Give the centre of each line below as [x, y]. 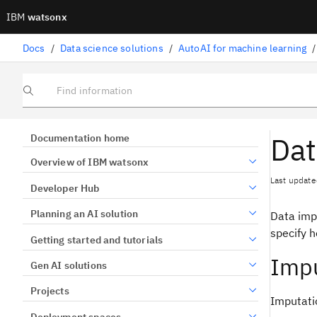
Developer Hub [65, 188]
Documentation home [80, 138]
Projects [50, 291]
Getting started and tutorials [97, 240]
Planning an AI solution [84, 214]
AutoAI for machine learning [242, 48]
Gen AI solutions [69, 265]
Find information [56, 95]
